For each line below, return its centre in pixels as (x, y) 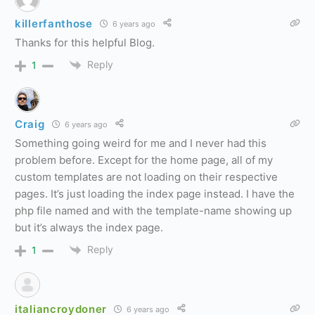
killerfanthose (54, 23)
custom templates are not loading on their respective (146, 177)
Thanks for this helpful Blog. (85, 43)
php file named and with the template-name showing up (153, 211)
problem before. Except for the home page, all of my (144, 160)
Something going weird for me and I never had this (141, 143)
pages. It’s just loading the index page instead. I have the (155, 194)
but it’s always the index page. (89, 228)
